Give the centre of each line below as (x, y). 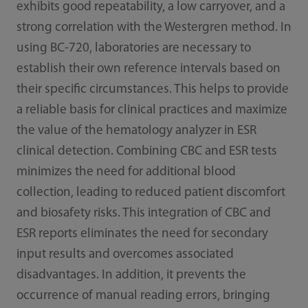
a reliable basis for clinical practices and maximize (152, 111)
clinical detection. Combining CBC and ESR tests (146, 152)
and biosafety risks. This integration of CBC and (143, 214)
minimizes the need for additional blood (126, 173)
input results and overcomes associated (125, 255)
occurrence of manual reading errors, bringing (143, 296)
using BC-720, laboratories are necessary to (133, 49)
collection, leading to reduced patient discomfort (151, 193)
